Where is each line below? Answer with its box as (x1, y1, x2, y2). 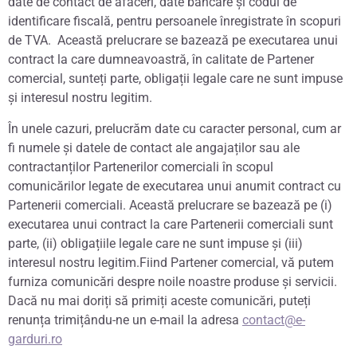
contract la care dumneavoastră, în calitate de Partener (8, 52, 314, 68)
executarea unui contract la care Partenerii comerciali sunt (8, 216, 333, 232)
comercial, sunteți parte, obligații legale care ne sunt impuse (8, 71, 343, 87)
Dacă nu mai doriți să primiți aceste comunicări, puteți (8, 292, 311, 308)
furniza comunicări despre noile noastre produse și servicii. (8, 273, 337, 289)
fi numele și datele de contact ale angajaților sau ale (8, 139, 300, 155)
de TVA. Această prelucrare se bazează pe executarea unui (8, 33, 338, 49)
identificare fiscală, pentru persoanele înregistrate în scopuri (8, 14, 341, 29)
